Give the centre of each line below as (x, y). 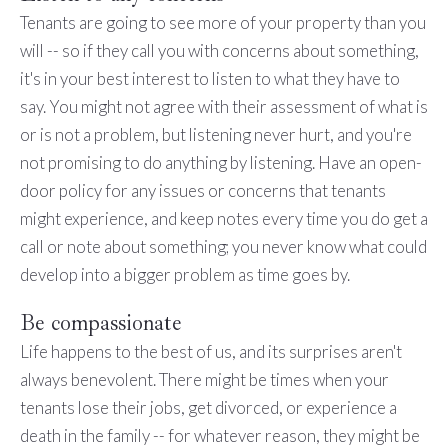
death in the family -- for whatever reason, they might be (219, 435)
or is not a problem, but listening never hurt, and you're (215, 135)
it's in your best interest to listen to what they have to (209, 79)
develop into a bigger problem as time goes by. (184, 275)
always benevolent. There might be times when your (204, 379)
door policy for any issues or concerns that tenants (202, 191)
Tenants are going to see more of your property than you (222, 23)
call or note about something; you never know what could (223, 247)
